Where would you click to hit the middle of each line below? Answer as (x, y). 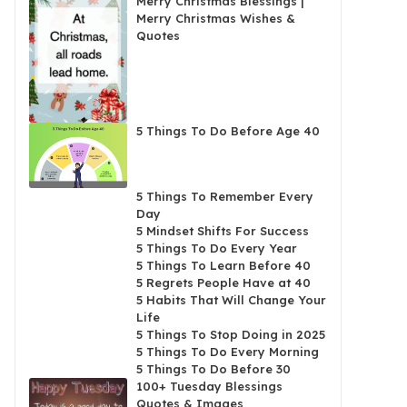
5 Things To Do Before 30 (214, 369)
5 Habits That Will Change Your (232, 300)
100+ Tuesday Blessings (210, 387)
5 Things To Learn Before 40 (224, 266)
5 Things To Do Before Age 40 (228, 131)
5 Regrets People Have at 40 (224, 283)
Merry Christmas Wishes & (216, 18)
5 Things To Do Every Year (217, 248)
